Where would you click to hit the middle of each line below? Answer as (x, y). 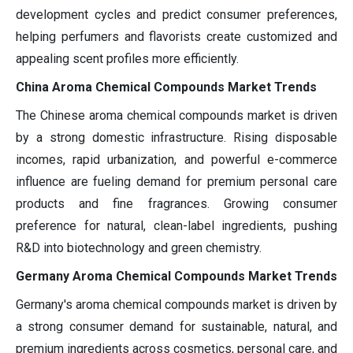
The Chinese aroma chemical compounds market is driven (176, 116)
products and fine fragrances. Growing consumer (176, 204)
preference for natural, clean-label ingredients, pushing (176, 226)
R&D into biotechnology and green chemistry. (139, 248)
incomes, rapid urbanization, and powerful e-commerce (176, 160)
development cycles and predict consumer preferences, (176, 15)
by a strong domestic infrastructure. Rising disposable (176, 138)
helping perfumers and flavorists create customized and (176, 37)
